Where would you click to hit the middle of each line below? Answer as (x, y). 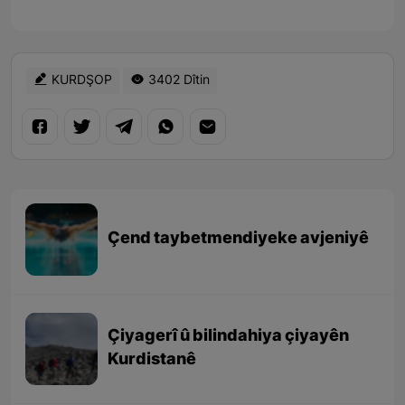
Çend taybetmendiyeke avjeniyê (239, 240)
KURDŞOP (80, 81)
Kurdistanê (152, 361)
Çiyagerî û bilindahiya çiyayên (229, 337)
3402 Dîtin (177, 81)
